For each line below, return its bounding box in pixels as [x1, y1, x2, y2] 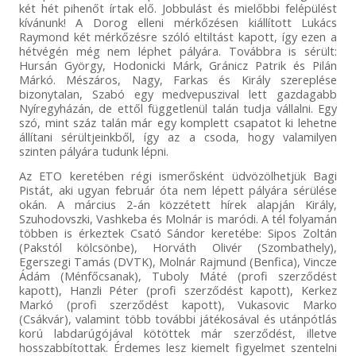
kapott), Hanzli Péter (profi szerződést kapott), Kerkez [18, 281, 338, 298]
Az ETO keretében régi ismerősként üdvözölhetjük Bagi [18, 167, 338, 184]
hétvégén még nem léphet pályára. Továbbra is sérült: [18, 42, 338, 59]
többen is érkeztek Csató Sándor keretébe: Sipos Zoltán [18, 224, 338, 241]
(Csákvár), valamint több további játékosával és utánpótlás [18, 310, 338, 327]
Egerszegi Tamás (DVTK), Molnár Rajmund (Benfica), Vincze [18, 253, 338, 269]
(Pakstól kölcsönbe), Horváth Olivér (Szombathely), [18, 238, 338, 255]
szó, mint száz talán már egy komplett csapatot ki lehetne [18, 114, 338, 130]
